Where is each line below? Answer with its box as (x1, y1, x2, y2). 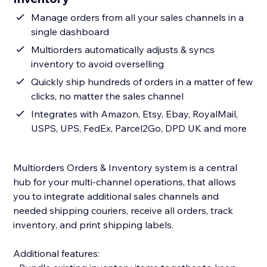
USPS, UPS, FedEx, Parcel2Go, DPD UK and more (31, 122, 247, 135)
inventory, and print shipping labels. (13, 219, 176, 231)
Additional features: (13, 247, 100, 260)
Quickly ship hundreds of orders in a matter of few (31, 76, 253, 88)
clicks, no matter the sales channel (31, 90, 184, 103)
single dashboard (31, 26, 110, 38)
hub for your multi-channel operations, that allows (13, 176, 237, 188)
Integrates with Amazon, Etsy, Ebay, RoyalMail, (31, 108, 238, 120)
